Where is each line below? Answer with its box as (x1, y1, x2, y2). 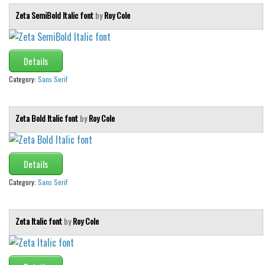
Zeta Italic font (15, 214, 64, 227)
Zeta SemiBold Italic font (15, 8, 95, 21)
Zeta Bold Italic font (15, 111, 80, 124)
